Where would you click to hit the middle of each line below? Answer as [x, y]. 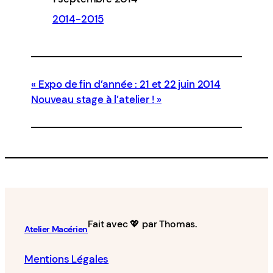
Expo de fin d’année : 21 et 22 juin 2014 [129, 84]
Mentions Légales [67, 259]
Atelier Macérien [56, 229]
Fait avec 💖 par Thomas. [143, 224]
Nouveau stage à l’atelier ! [93, 99]
